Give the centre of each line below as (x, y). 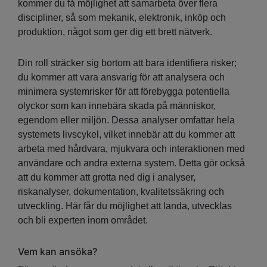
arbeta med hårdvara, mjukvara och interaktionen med (131, 149)
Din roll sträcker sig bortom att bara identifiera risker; (127, 63)
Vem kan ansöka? (58, 252)
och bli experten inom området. (83, 221)
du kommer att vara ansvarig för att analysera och (121, 77)
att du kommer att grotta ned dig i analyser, (107, 178)
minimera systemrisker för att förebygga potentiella (124, 92)
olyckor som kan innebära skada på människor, (117, 106)
